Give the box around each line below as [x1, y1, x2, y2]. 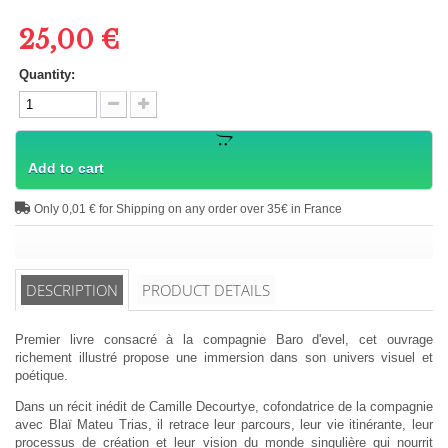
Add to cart [28, 159, 104, 176]
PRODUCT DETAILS [142, 279, 270, 300]
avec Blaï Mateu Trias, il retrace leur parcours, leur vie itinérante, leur [15, 416, 433, 432]
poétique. [15, 367, 68, 383]
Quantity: [19, 66, 75, 82]
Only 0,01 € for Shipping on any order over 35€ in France [31, 201, 342, 215]
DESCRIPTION [26, 279, 118, 300]
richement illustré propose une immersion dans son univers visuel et [15, 349, 433, 365]
